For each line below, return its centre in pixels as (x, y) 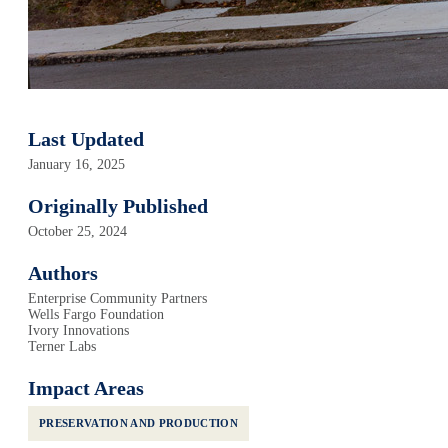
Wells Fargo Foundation (96, 314)
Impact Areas (86, 388)
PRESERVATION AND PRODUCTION (138, 423)
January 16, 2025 (76, 164)
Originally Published (118, 206)
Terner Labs (62, 346)
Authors (63, 273)
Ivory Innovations (78, 330)
